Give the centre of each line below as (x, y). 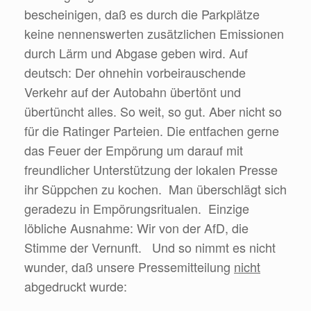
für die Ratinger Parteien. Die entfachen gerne (152, 130)
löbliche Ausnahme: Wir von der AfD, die (136, 227)
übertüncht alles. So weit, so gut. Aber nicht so (153, 111)
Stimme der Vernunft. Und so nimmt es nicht (150, 247)
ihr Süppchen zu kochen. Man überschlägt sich (155, 188)
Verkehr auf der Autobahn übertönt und (133, 91)
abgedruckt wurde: (76, 286)
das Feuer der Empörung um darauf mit (134, 150)
